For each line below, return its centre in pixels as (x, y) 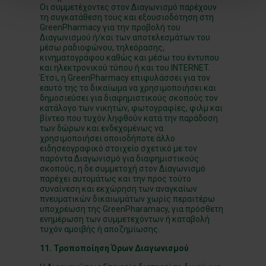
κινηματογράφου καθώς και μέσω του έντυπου (130, 58)
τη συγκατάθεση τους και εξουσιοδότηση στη (127, 17)
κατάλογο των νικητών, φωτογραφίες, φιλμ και (132, 108)
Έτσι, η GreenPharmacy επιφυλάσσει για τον (125, 78)
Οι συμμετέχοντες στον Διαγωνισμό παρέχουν (129, 7)
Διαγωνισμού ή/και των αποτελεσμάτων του (125, 37)
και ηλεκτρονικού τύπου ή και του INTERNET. (125, 68)
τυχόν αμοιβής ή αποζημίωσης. (100, 229)
